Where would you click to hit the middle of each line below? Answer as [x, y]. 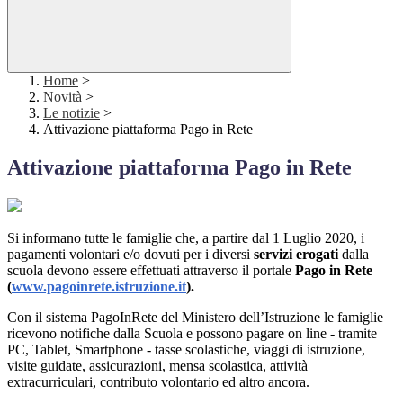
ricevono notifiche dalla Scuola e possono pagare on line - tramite [192, 334]
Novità [63, 97]
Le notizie [72, 113]
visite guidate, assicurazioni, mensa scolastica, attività [157, 366]
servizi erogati [296, 255]
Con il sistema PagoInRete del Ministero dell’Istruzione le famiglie [195, 318]
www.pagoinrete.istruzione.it [99, 287]
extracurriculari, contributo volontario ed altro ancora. [158, 382]
